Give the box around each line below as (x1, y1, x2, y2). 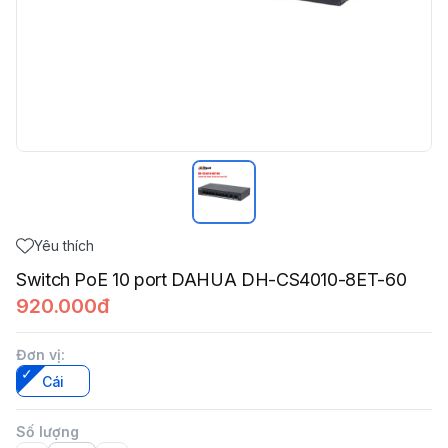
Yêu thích (34, 237, 94, 254)
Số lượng (16, 423, 79, 440)
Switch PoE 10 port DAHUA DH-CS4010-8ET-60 (16, 269, 407, 290)
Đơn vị (16, 346, 61, 363)
